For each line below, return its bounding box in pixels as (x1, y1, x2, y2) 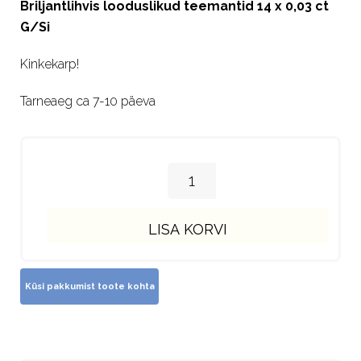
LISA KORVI (148, 220, 227, 238)
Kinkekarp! (20, 56, 79, 72)
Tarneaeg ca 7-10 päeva (20, 93, 156, 109)
